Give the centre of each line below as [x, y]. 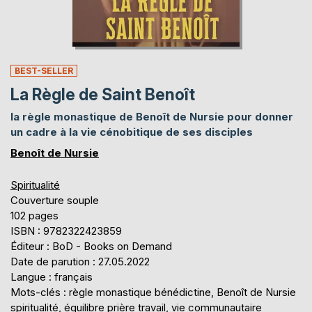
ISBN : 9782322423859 [66, 231]
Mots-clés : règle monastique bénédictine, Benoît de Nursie [153, 292]
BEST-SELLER [44, 70]
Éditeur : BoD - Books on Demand [91, 246]
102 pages [34, 215]
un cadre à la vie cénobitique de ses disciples [132, 132]
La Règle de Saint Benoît [103, 94]
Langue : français [52, 276]
